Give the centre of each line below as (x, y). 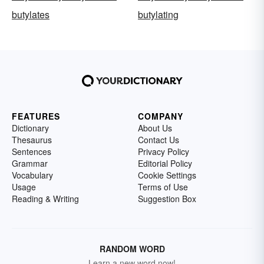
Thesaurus (32, 139)
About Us (155, 128)
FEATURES (36, 116)
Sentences (32, 151)
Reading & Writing (45, 198)
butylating (158, 14)
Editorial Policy (165, 163)
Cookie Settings (167, 175)
